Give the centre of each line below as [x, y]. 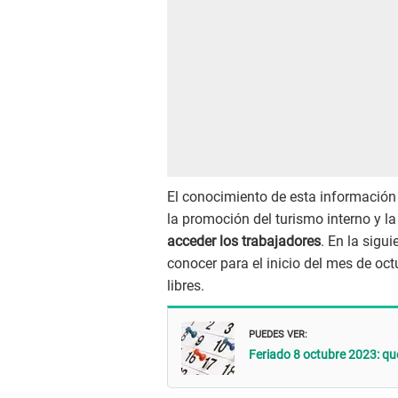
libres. [187, 286]
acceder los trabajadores [244, 242]
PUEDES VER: [278, 332]
